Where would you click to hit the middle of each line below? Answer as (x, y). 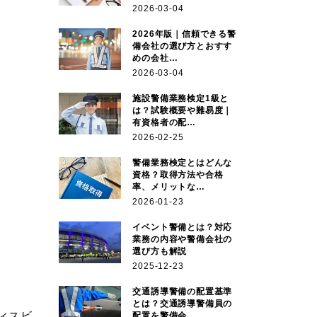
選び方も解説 (160, 251)
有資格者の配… (164, 122)
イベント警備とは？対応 (183, 227)
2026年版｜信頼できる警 (184, 34)
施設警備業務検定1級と (181, 98)
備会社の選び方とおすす (183, 46)
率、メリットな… (169, 186)
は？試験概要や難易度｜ (183, 110)
